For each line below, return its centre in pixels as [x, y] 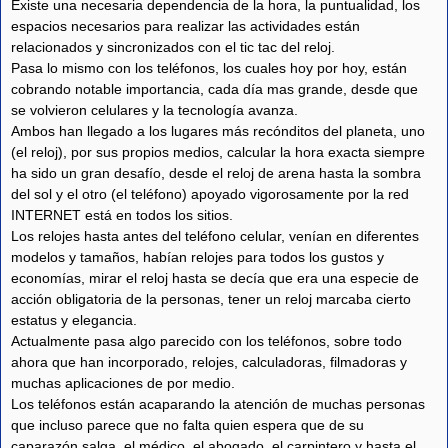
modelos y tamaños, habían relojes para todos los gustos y [197, 257]
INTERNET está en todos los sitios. [122, 215]
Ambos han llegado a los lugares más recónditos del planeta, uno [218, 131]
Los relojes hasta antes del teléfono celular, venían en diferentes [215, 236]
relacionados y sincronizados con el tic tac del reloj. [175, 47]
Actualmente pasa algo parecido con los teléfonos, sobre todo [206, 341]
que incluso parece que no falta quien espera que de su [187, 425]
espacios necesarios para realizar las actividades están [185, 26]
